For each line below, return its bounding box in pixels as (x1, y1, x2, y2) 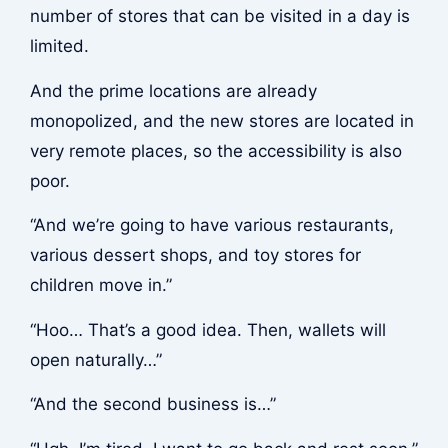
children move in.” (29, 275, 172, 296)
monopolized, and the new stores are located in (29, 110, 414, 131)
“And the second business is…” (29, 394, 276, 415)
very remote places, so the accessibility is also (29, 140, 402, 161)
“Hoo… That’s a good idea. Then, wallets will (29, 319, 386, 340)
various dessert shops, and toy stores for (29, 245, 361, 266)
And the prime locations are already (29, 80, 317, 101)
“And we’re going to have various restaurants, (29, 215, 394, 236)
